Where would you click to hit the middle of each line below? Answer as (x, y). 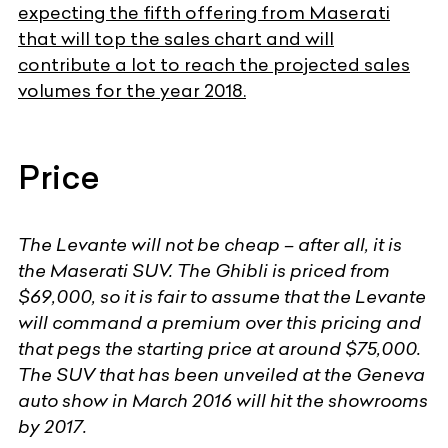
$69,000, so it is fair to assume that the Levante (222, 297)
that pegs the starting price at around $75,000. (219, 349)
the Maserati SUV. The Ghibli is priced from (204, 271)
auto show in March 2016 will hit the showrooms (223, 401)
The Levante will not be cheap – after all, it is (210, 245)
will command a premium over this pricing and (219, 323)
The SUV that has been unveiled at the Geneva (221, 375)
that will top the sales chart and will (176, 39)
